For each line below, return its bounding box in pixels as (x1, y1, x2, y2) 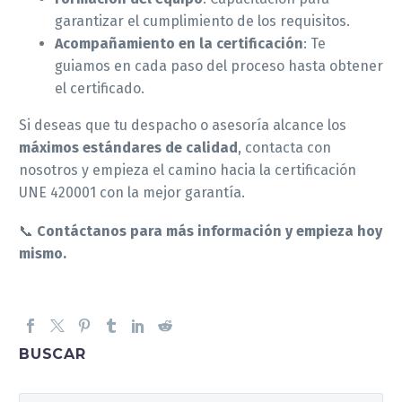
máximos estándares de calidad (19, 138, 238, 156)
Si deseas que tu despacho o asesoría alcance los (19, 116, 346, 134)
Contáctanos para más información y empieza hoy (37, 222, 382, 240)
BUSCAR (19, 345, 86, 363)
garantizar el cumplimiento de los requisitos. (55, 12, 350, 30)
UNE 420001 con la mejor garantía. (19, 183, 245, 201)
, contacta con (238, 138, 331, 156)
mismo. (19, 244, 66, 262)
